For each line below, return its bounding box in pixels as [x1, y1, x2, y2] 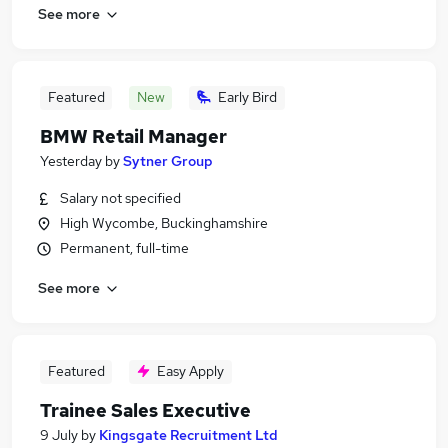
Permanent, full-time [60, 239, 189, 257]
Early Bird [218, 88, 277, 106]
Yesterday [40, 152, 102, 170]
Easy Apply [157, 362, 224, 380]
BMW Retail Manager [40, 125, 227, 148]
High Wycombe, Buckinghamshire [60, 214, 268, 232]
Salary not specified [60, 189, 181, 207]
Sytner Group [123, 152, 213, 170]
